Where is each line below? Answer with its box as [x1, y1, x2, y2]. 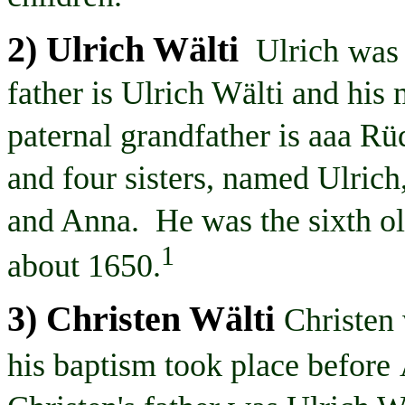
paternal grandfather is [7, 118, 308, 155]
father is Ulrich [7, 75, 212, 112]
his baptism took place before [7, 346, 391, 383]
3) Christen [7, 297, 189, 339]
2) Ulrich [7, 29, 153, 71]
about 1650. [7, 248, 161, 285]
